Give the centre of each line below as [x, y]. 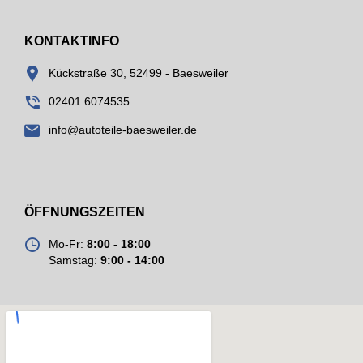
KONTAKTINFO [72, 41]
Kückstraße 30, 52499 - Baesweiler [139, 73]
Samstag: [75, 260]
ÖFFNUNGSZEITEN [85, 211]
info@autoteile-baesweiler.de [123, 129]
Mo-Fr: [68, 243]
